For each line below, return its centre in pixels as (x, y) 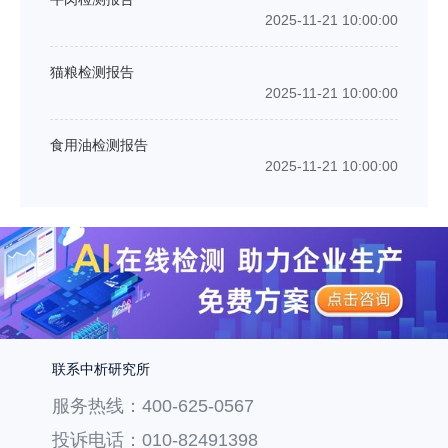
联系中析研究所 (101, 368)
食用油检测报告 (99, 144)
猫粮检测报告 (92, 71)
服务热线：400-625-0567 (153, 405)
